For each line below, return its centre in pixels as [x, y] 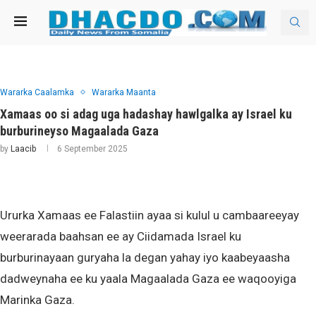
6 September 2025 [92, 149]
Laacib [23, 149]
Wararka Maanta [124, 92]
